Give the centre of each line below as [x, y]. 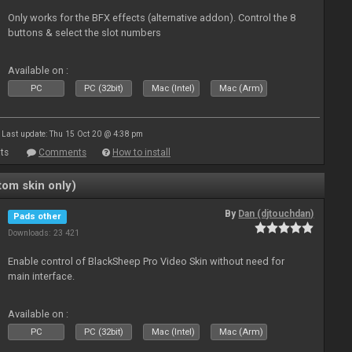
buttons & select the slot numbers [85, 33]
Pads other [38, 216]
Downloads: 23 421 [44, 233]
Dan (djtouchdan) [276, 214]
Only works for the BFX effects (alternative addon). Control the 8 [152, 18]
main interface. [42, 276]
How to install [141, 152]
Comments [62, 152]
